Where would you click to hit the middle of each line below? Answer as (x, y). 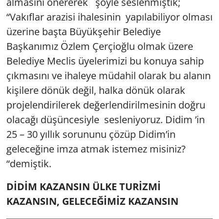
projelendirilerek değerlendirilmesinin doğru (106, 105)
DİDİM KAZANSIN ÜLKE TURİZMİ (83, 187)
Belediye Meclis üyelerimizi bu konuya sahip (105, 61)
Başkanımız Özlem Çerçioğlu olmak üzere (99, 46)
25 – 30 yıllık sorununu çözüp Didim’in (91, 134)
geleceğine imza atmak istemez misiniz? (96, 149)
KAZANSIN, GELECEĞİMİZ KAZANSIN (92, 201)
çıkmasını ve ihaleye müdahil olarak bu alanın (108, 76)
